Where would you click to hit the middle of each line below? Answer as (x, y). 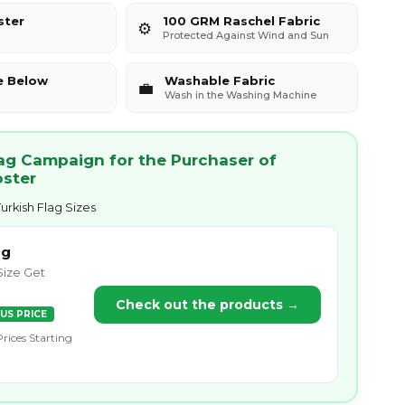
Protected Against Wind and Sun (245, 35)
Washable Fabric (219, 80)
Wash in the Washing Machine (240, 95)
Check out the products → (207, 304)
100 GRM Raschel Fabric (241, 21)
